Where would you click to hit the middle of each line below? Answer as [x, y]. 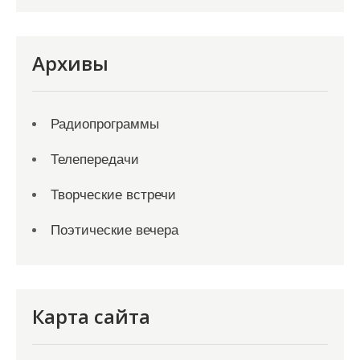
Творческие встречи [113, 195]
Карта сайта [91, 316]
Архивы [70, 63]
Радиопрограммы [105, 124]
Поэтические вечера [115, 230]
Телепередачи [95, 160]
